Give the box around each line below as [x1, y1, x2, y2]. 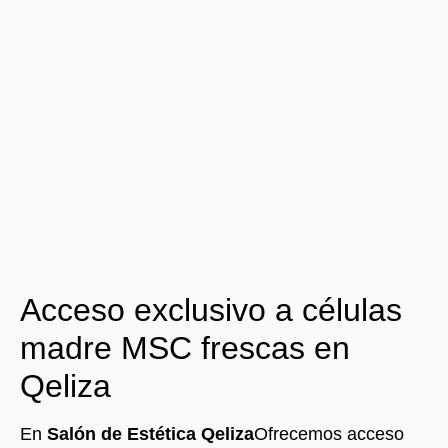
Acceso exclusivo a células [20, 292, 402, 328]
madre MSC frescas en [20, 330, 350, 366]
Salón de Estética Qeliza [47, 424, 254, 444]
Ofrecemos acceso [254, 424, 404, 444]
